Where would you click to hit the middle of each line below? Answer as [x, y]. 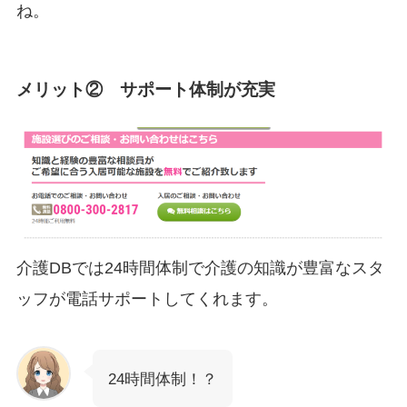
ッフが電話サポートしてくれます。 [147, 298]
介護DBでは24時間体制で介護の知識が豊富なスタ [200, 268]
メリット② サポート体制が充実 [145, 89]
